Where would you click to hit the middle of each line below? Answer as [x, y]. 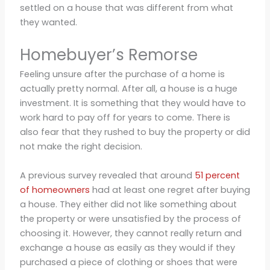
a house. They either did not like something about [128, 204]
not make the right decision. [81, 147]
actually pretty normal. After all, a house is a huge [128, 89]
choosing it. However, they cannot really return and [130, 233]
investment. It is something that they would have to [133, 103]
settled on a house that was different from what [126, 8]
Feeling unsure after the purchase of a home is [122, 74]
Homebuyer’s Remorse [108, 55]
